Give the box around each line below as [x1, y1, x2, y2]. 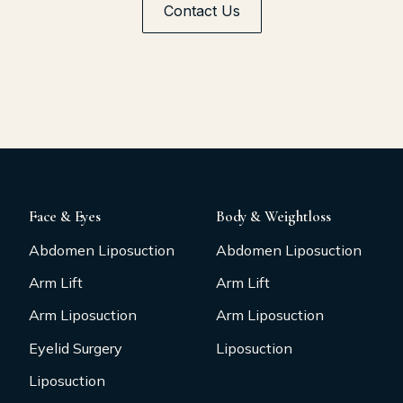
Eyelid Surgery [29, 338, 122, 357]
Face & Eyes [29, 206, 101, 226]
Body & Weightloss [216, 206, 331, 226]
